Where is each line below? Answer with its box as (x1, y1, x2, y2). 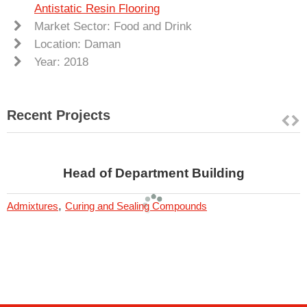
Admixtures (7, 200, 58, 212)
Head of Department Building (62, 166, 245, 181)
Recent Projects (7, 108, 110, 123)
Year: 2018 (34, 56, 88, 69)
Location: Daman (34, 38, 121, 51)
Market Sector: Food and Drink (34, 20, 192, 34)
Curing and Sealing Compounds (65, 200, 207, 212)
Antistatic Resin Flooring (34, 2, 160, 16)
